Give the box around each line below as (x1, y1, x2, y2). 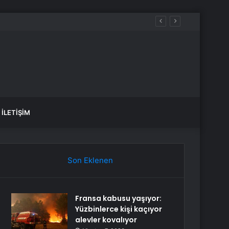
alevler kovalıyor (75, 215, 138, 225)
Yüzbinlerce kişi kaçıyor (75, 204, 163, 214)
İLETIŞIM (2, 108, 30, 117)
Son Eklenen (67, 155, 113, 165)
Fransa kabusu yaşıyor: (75, 193, 162, 203)
